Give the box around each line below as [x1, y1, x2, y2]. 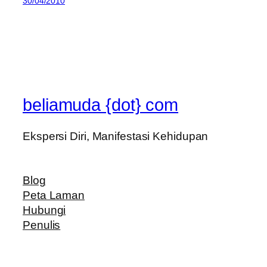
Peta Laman [23, 188, 85, 201]
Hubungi [23, 203, 66, 216]
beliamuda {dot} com [23, 95, 179, 115]
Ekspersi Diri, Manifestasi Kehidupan [23, 130, 209, 142]
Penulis [23, 218, 61, 231]
